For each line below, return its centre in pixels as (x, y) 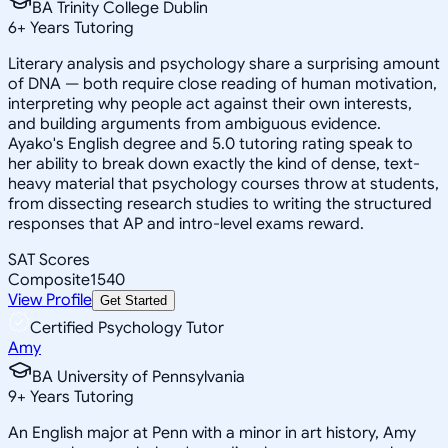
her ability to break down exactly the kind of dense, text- (214, 163)
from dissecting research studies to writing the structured (220, 203)
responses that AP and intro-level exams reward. (186, 223)
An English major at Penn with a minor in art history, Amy (212, 432)
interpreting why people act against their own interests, (210, 103)
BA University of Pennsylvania (138, 376)
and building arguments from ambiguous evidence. (194, 123)
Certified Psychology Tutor (127, 327)
